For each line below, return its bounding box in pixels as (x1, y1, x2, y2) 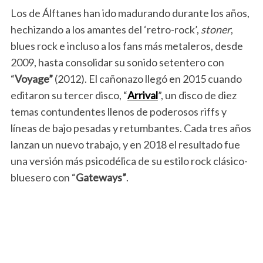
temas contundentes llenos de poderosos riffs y (10, 105, 227, 119)
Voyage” (14, 72, 55, 86)
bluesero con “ (10, 171, 76, 184)
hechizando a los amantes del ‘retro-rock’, (10, 23, 201, 36)
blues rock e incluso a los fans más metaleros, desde (10, 39, 243, 53)
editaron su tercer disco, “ (10, 89, 127, 102)
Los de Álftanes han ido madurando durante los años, (10, 6, 249, 20)
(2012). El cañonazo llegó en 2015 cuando (54, 72, 242, 86)
